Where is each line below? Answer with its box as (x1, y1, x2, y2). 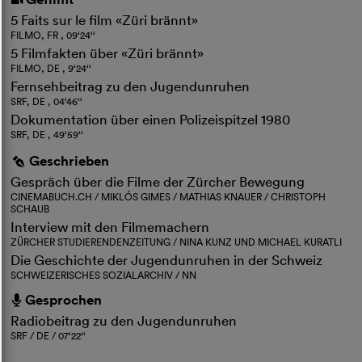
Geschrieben (29, 151, 110, 170)
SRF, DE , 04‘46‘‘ (11, 94, 83, 108)
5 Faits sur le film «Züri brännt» (11, 11, 199, 28)
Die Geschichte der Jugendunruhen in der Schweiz (11, 250, 323, 268)
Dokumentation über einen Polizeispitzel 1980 (11, 110, 291, 128)
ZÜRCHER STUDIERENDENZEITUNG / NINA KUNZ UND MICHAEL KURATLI (11, 234, 343, 249)
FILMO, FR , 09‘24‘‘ (11, 27, 96, 42)
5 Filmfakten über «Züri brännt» (11, 44, 204, 61)
